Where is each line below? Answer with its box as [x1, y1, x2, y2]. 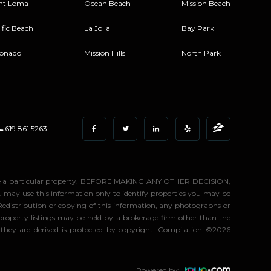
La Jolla [83, 24, 110, 33]
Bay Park [181, 24, 214, 33]
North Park [181, 48, 221, 58]
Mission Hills [83, 48, 125, 58]
